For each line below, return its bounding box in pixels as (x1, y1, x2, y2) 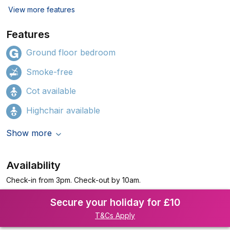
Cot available (26, 86, 76, 97)
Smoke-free (26, 66, 73, 77)
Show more (6, 127, 52, 138)
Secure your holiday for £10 (50, 196, 180, 208)
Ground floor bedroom (26, 47, 116, 57)
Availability (7, 159, 61, 171)
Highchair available (26, 105, 100, 116)
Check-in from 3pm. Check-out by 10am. (6, 175, 141, 184)
